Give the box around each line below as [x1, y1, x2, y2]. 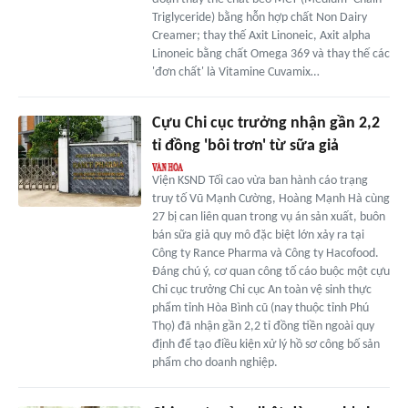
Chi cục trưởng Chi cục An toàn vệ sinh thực [151, 282, 372, 297]
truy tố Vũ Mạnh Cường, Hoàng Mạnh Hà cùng [151, 191, 390, 206]
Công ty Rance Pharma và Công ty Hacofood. [151, 246, 379, 260]
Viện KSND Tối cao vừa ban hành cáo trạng [151, 173, 368, 188]
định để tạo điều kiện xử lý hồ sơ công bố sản [151, 337, 380, 352]
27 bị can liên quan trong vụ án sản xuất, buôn [151, 209, 385, 224]
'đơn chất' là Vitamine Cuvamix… [151, 65, 320, 79]
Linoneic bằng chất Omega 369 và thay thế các [151, 46, 390, 61]
